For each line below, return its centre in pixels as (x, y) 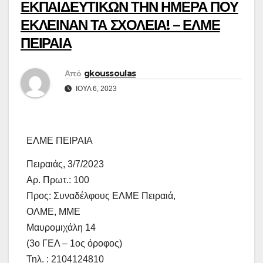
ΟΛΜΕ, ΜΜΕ (53, 212)
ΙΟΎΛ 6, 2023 (95, 89)
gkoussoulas (110, 74)
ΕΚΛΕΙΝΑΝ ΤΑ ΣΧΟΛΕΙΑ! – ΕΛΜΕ (120, 25)
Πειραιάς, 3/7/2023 (65, 164)
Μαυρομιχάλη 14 (61, 228)
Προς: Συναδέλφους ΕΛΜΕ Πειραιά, (101, 196)
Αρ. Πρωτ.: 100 (58, 180)
